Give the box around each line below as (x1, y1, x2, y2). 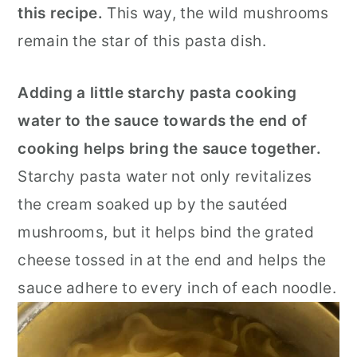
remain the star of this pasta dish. (18, 31, 266, 50)
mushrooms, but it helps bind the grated (18, 222, 315, 241)
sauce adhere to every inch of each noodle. (18, 278, 336, 297)
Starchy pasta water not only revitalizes (18, 167, 312, 186)
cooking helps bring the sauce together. (18, 139, 322, 158)
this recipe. (18, 3, 108, 22)
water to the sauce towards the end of (18, 111, 308, 130)
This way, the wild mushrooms (107, 3, 329, 22)
